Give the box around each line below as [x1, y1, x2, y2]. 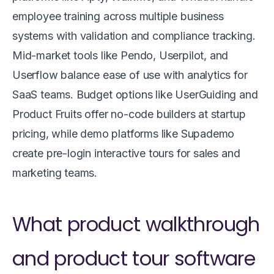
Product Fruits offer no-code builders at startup [12, 108, 246, 121]
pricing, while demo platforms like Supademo [12, 127, 235, 141]
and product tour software [12, 245, 255, 273]
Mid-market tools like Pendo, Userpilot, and [12, 49, 229, 62]
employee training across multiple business [12, 10, 224, 23]
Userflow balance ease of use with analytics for [12, 68, 248, 82]
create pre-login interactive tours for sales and [12, 147, 240, 160]
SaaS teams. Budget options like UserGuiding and [12, 88, 258, 102]
